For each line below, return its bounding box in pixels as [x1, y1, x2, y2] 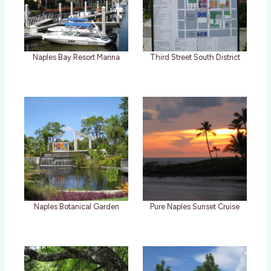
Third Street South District [149, 53, 240, 62]
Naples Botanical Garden [33, 202, 119, 212]
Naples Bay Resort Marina [33, 53, 120, 62]
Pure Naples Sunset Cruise [150, 202, 240, 212]
